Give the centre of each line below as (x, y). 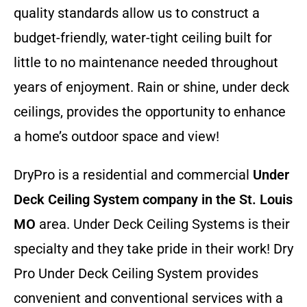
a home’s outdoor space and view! (116, 137)
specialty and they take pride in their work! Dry (153, 249)
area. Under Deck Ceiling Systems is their (163, 224)
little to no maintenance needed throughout (146, 63)
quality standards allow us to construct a (137, 13)
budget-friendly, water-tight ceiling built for (143, 38)
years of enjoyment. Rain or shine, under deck (151, 87)
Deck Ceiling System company (106, 200)
